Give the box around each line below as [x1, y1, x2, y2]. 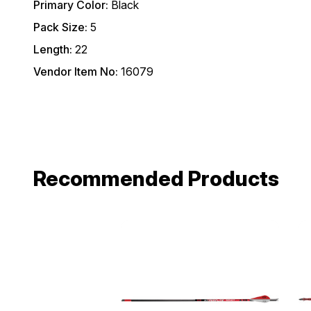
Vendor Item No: [33, 65, 118, 79]
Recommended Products [33, 166, 279, 192]
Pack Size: [33, 20, 87, 35]
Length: [33, 42, 72, 57]
